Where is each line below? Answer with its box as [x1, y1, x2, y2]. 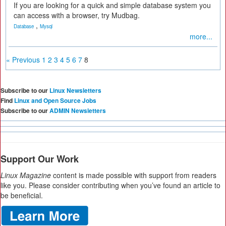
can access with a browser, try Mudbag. [14, 10, 140, 20]
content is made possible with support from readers [51, 170, 216, 180]
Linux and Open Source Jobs [14, 96, 96, 105]
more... [190, 31, 212, 41]
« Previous [6, 54, 40, 65]
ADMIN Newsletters [49, 106, 106, 115]
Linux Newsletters [49, 86, 101, 95]
